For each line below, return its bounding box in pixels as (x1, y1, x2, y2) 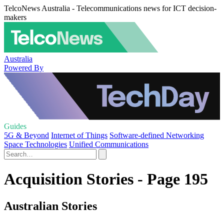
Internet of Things (51, 131, 107, 139)
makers (4, 13, 26, 21)
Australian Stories (4, 199, 97, 212)
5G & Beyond (4, 131, 49, 139)
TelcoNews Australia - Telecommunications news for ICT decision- (4, 4, 216, 12)
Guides (4, 122, 26, 130)
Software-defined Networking (109, 131, 204, 139)
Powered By (4, 63, 43, 72)
